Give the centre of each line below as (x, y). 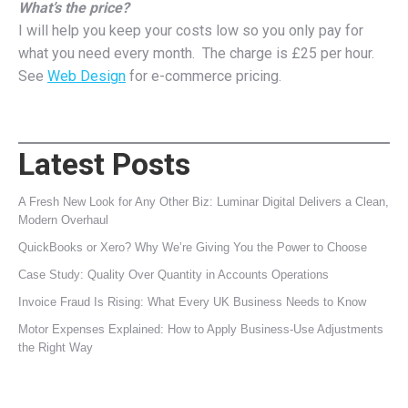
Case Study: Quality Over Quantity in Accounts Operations (173, 275)
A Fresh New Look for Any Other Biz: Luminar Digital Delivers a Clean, (204, 202)
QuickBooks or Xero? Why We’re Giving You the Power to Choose (193, 247)
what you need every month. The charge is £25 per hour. (198, 53)
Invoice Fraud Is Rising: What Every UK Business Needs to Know (192, 302)
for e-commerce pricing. (204, 76)
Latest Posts (104, 164)
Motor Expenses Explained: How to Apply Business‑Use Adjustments (201, 329)
